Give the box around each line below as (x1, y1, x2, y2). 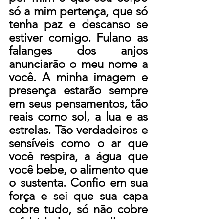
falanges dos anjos (9, 43, 148, 58)
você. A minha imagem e (9, 69, 148, 84)
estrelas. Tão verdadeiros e (9, 122, 148, 137)
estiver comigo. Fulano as (9, 30, 148, 44)
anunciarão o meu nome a (9, 56, 148, 71)
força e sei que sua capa (9, 188, 148, 203)
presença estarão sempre (9, 83, 148, 97)
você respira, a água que (9, 149, 148, 163)
